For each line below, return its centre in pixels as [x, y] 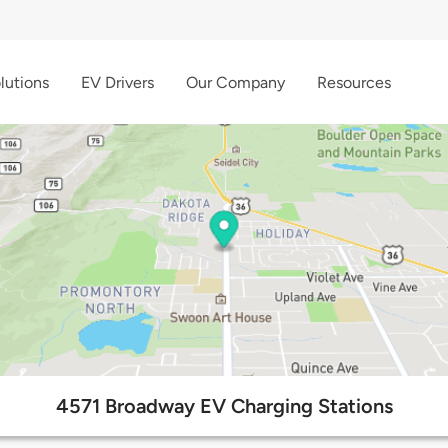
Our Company [235, 82]
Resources [354, 82]
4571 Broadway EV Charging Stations [224, 406]
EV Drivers [117, 82]
